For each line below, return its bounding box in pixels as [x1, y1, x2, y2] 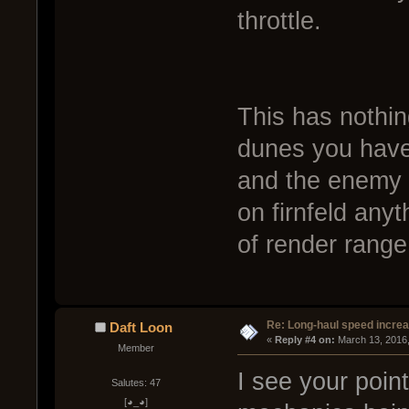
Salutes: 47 [110, 376, 161, 388]
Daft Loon [109, 320, 173, 336]
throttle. [236, 7, 321, 36]
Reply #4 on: [274, 334, 335, 346]
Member [117, 342, 154, 354]
